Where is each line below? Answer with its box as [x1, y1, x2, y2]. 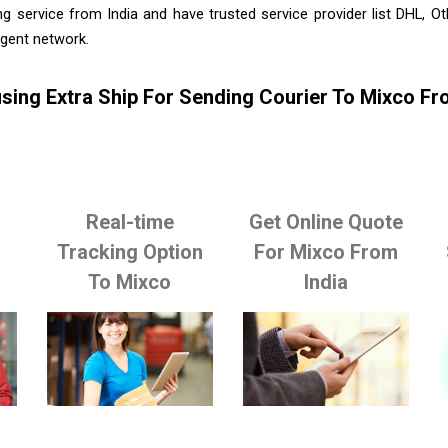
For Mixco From [254, 239, 399, 264]
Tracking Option [56, 239, 203, 264]
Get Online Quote [249, 209, 404, 234]
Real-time [85, 209, 174, 234]
